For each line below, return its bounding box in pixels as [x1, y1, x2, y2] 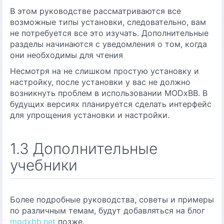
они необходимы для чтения [10, 50, 123, 60]
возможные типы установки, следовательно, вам [10, 17, 206, 27]
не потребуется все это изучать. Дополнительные [10, 28, 208, 38]
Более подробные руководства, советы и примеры [10, 194, 214, 204]
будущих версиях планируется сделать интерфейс [10, 99, 211, 109]
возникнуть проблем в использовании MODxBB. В [10, 88, 207, 98]
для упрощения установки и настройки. [10, 110, 169, 120]
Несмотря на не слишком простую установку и [10, 66, 199, 76]
